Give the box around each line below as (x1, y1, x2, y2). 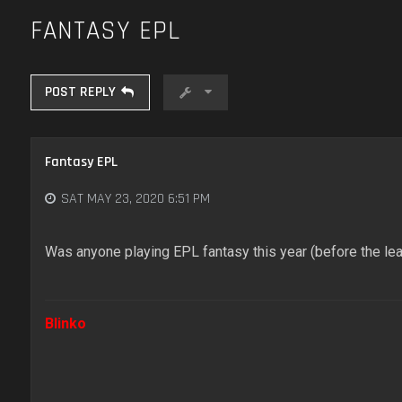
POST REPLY (44, 83, 116, 101)
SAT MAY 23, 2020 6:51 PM (60, 188, 210, 208)
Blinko (44, 315, 86, 333)
